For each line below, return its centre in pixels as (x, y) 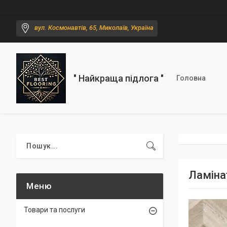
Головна (191, 78)
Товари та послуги (54, 210)
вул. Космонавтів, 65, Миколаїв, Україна (94, 28)
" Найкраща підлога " (119, 78)
